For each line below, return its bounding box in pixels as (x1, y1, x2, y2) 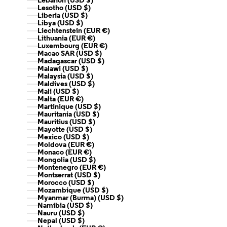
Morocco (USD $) (87, 179, 94, 186)
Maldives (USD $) (88, 80, 95, 88)
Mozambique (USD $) (101, 186, 108, 194)
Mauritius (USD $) (88, 118, 95, 126)
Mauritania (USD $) (92, 110, 99, 118)
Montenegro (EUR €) (98, 164, 106, 171)
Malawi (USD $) (81, 65, 88, 72)
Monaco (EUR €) (84, 148, 92, 156)
